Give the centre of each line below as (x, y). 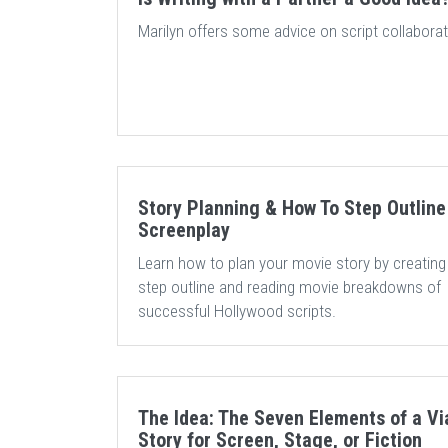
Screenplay (184, 230)
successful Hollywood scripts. (237, 311)
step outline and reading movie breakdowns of (289, 287)
